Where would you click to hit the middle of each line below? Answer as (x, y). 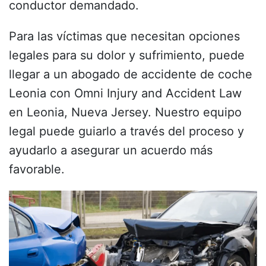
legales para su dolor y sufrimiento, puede (127, 55)
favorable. (37, 169)
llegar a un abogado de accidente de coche (131, 74)
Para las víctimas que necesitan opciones (124, 36)
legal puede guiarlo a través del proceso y (126, 131)
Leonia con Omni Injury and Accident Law (125, 93)
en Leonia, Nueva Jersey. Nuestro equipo (125, 112)
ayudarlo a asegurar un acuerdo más (111, 150)
